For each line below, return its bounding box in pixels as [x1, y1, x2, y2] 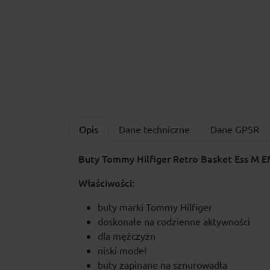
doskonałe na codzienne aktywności [98, 215, 250, 228]
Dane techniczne [119, 123, 190, 136]
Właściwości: [78, 176, 134, 190]
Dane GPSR [210, 123, 259, 136]
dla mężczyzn [98, 230, 158, 242]
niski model [98, 244, 146, 257]
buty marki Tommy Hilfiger [98, 201, 212, 213]
